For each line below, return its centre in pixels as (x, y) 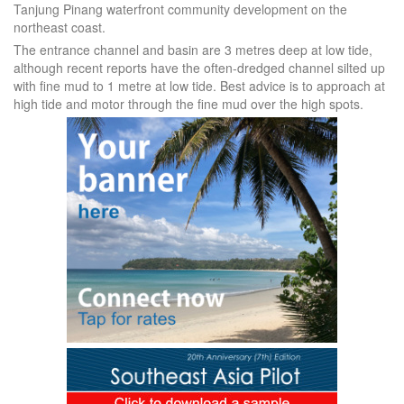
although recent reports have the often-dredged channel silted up (199, 68)
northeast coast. (60, 28)
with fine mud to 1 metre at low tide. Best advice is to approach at (199, 86)
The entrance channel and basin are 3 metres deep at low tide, (193, 50)
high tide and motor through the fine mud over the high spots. (188, 104)
